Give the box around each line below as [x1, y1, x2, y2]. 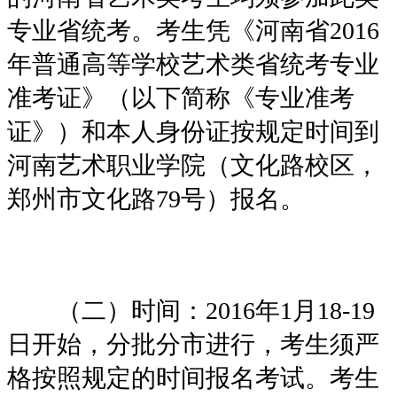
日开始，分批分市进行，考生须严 [7, 330, 379, 358]
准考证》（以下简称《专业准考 [7, 83, 354, 112]
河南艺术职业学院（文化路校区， [7, 151, 379, 179]
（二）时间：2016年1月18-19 [7, 296, 375, 324]
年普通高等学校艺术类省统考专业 [7, 50, 379, 78]
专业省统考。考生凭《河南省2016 [7, 16, 379, 44]
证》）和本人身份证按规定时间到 [7, 117, 379, 145]
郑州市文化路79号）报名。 [7, 184, 305, 213]
